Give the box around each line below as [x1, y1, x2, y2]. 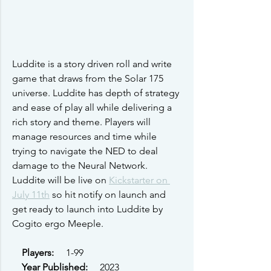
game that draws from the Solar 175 [12, 73, 166, 85]
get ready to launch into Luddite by [12, 203, 165, 215]
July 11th [12, 189, 50, 201]
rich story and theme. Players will [12, 116, 153, 128]
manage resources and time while [12, 131, 159, 143]
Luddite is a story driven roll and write [12, 58, 174, 70]
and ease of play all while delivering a [12, 102, 174, 114]
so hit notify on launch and [50, 189, 168, 201]
